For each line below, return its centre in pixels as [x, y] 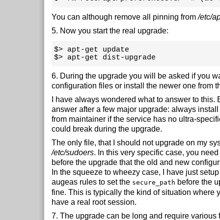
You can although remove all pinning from [125, 17]
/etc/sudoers [73, 152]
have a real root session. [94, 202]
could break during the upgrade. [107, 129]
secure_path [154, 182]
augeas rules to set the [92, 182]
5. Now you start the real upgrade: [110, 31]
